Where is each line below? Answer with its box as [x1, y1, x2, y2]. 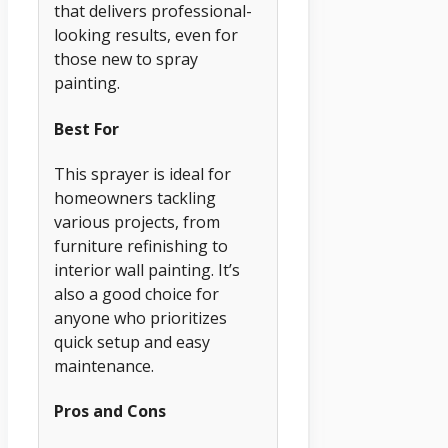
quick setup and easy [54, 330, 210, 353]
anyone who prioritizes [54, 306, 227, 329]
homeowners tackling [54, 186, 216, 209]
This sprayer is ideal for [54, 162, 231, 185]
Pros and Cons [54, 400, 166, 423]
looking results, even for [54, 24, 238, 47]
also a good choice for [54, 282, 219, 305]
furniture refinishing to [54, 234, 228, 257]
